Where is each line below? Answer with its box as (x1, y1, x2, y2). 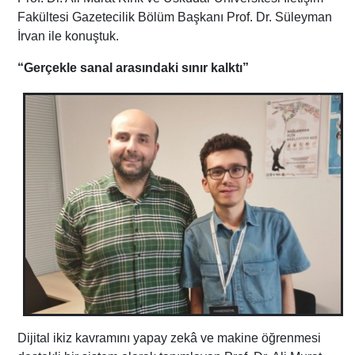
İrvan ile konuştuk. (17, 29, 120, 43)
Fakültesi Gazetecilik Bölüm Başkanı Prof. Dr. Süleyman (17, 10, 333, 24)
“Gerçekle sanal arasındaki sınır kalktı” (17, 60, 250, 74)
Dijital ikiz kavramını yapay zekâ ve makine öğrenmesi (17, 330, 322, 345)
